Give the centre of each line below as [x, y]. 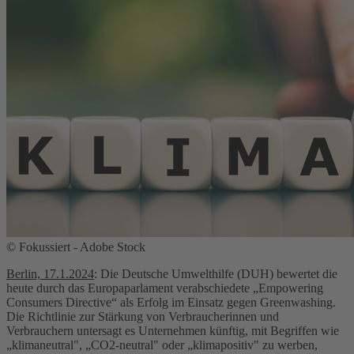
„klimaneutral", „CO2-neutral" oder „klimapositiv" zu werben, [162, 345]
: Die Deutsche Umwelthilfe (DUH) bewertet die [216, 273]
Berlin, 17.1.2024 [50, 273]
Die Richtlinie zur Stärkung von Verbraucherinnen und [143, 316]
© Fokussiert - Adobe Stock [76, 247]
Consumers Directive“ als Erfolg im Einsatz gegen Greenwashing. [171, 302]
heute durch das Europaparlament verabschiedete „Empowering [165, 288]
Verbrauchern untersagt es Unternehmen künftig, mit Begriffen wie [173, 330]
